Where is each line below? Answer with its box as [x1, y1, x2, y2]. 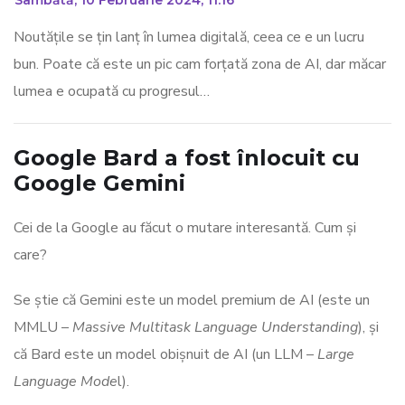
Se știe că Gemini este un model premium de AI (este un [14, 290, 370, 311]
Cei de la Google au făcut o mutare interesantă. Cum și [14, 218, 356, 239]
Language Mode [14, 372, 118, 392]
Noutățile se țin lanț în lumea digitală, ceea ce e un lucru [14, 27, 364, 48]
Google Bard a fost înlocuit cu [14, 145, 360, 172]
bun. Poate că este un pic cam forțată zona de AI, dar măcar [14, 54, 386, 75]
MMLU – [14, 317, 72, 338]
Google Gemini [14, 170, 185, 197]
